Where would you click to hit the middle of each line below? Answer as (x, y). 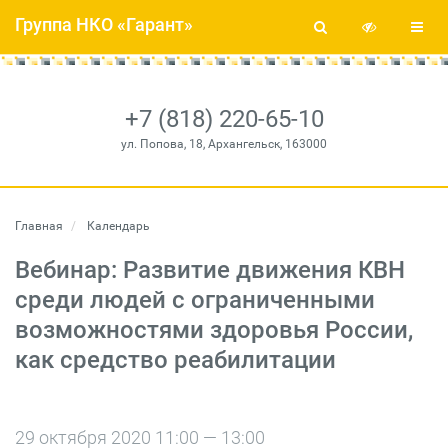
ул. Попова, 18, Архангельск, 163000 (224, 144)
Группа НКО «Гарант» (104, 24)
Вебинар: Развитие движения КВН (210, 270)
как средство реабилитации (175, 360)
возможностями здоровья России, (214, 330)
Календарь (117, 226)
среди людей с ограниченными (195, 300)
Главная (39, 226)
